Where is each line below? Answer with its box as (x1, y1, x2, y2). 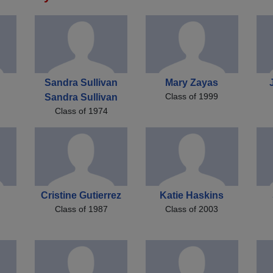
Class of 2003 (165, 204, 219, 214)
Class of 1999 (165, 91, 219, 102)
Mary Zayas (165, 77, 219, 88)
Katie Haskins (160, 190, 224, 200)
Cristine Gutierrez (41, 190, 122, 200)
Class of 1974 (54, 106, 108, 116)
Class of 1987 (54, 204, 108, 214)
